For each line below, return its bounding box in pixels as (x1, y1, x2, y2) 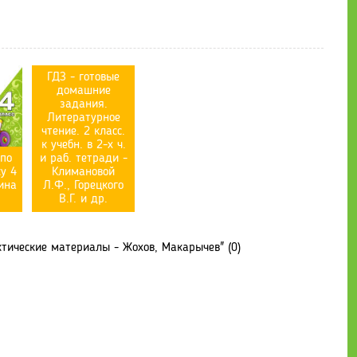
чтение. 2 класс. (41, 125, 125, 139)
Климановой (52, 166, 115, 179)
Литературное (46, 112, 120, 125)
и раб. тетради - (39, 152, 127, 166)
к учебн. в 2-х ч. (41, 139, 126, 152)
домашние (56, 84, 111, 98)
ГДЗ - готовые (47, 71, 120, 84)
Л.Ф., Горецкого (43, 179, 124, 193)
